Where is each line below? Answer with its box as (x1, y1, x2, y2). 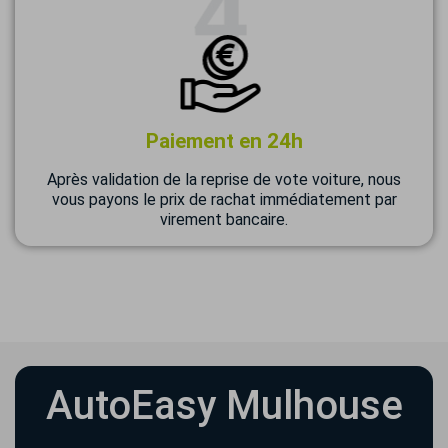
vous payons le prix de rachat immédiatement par (51, 190, 397, 209)
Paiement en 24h (145, 129, 303, 153)
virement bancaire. (160, 210, 288, 229)
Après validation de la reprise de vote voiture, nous (47, 170, 401, 189)
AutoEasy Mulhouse (45, 382, 403, 429)
